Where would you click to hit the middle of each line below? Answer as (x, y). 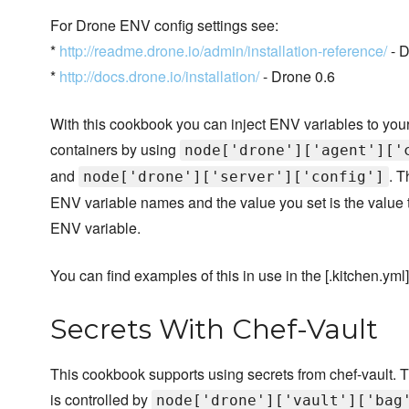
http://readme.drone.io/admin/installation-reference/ (223, 51)
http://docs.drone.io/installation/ (159, 77)
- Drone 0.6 (297, 77)
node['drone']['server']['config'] (234, 177)
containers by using (115, 150)
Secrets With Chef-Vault (214, 330)
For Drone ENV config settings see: (164, 26)
